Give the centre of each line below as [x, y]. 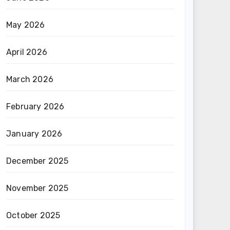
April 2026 [27, 52]
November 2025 [37, 188]
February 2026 [35, 107]
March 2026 [30, 79]
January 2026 [34, 134]
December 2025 [37, 161]
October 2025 [33, 215]
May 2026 [26, 25]
